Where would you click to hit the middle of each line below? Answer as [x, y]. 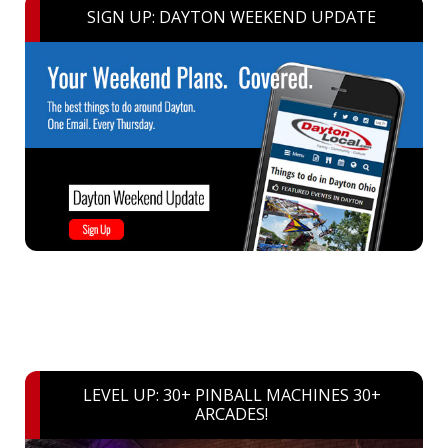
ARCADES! [231, 414]
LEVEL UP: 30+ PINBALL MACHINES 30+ [231, 395]
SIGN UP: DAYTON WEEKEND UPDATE [231, 17]
